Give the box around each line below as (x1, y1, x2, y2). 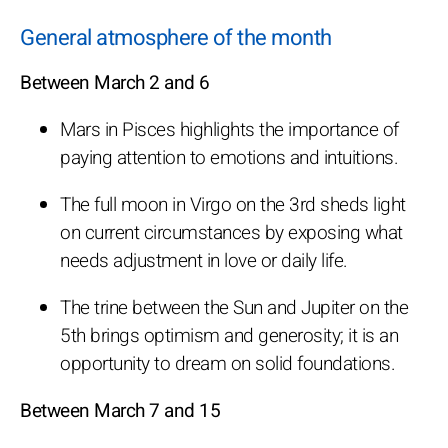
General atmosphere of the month (20, 21, 332, 54)
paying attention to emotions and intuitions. (60, 143, 398, 172)
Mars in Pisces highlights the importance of (60, 115, 399, 144)
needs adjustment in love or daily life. (60, 246, 348, 275)
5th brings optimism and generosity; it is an (60, 321, 398, 350)
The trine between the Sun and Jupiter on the (60, 293, 408, 322)
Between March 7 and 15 (20, 396, 220, 425)
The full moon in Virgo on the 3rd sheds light (60, 190, 406, 219)
